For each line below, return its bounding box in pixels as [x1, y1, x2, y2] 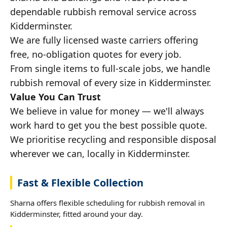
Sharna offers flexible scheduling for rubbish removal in [10, 197, 205, 208]
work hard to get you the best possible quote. [10, 119, 207, 131]
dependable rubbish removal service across [10, 5, 197, 18]
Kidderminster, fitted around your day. [10, 208, 143, 219]
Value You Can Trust [10, 90, 101, 103]
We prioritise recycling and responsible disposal [10, 133, 216, 145]
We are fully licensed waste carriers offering [10, 33, 198, 46]
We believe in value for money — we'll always [10, 104, 204, 117]
